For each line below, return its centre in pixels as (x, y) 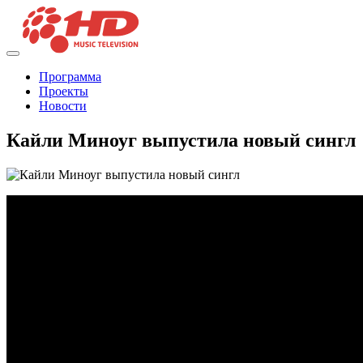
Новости (63, 106)
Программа (70, 77)
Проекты (64, 92)
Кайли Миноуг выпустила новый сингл (181, 141)
